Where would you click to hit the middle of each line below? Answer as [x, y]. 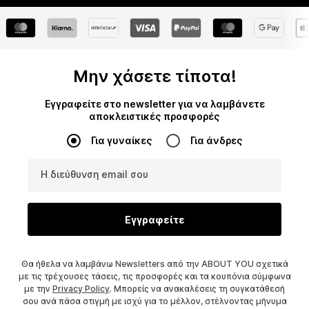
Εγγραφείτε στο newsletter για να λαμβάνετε [154, 104]
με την [38, 289]
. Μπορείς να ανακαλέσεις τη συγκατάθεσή [197, 289]
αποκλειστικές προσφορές [154, 117]
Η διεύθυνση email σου [94, 175]
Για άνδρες [216, 141]
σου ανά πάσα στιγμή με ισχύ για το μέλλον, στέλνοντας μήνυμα [154, 301]
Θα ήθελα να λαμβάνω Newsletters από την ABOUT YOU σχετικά [154, 264]
